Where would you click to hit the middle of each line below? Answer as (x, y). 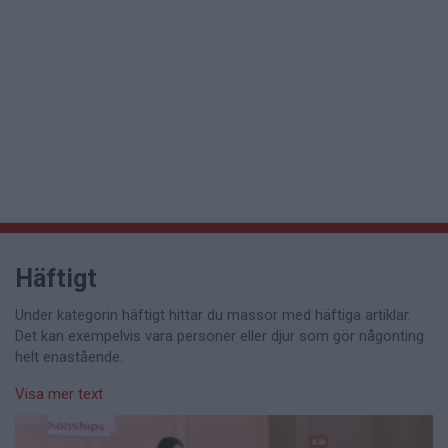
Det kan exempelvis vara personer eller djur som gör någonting (219, 335)
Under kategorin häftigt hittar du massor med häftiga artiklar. (213, 314)
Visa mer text (59, 393)
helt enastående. (69, 356)
